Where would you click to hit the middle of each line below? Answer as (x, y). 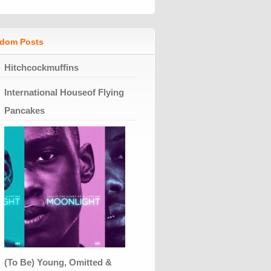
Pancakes (24, 110)
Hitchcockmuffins (41, 67)
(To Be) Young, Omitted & (58, 262)
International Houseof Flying (64, 92)
